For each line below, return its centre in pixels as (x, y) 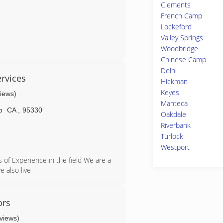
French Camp (181, 16)
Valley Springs (182, 38)
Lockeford (176, 27)
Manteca (174, 103)
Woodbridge (179, 49)
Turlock (172, 136)
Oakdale (173, 114)
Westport (175, 147)
